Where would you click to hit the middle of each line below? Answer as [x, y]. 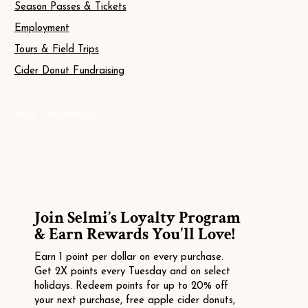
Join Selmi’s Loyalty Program [137, 218]
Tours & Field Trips [56, 49]
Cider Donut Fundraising [69, 71]
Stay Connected [54, 113]
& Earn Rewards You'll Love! [135, 234]
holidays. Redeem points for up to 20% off [131, 286]
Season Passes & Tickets [70, 7]
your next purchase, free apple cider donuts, [135, 300]
